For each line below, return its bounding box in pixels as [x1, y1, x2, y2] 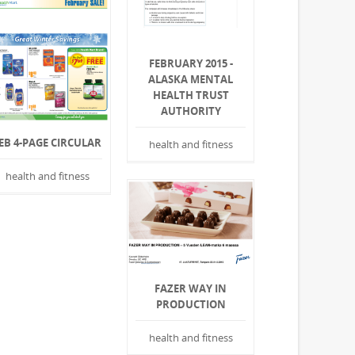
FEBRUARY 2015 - [148, 56, 233, 71]
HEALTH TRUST [152, 88, 229, 103]
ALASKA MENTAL [148, 72, 234, 87]
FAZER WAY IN [155, 281, 227, 296]
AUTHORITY [160, 104, 221, 119]
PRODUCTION [155, 297, 226, 312]
